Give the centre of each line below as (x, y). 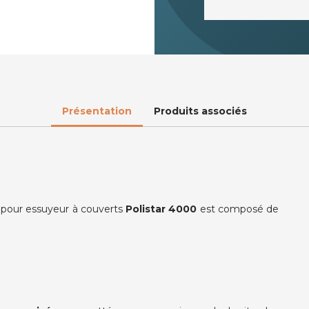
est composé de (238, 209)
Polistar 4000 (161, 209)
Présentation (97, 111)
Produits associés (200, 111)
